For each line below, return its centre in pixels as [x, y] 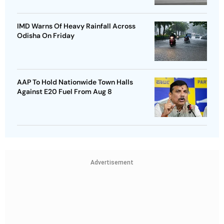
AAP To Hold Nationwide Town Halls [75, 82]
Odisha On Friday [46, 35]
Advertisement [112, 162]
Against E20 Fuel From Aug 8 [64, 91]
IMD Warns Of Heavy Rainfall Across [76, 26]
